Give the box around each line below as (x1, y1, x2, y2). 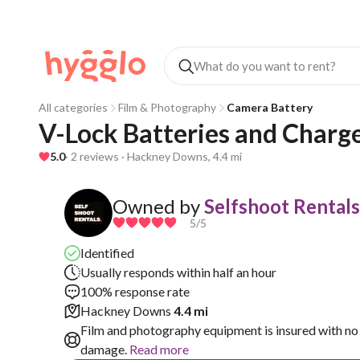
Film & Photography (118, 100, 216, 114)
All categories (39, 100, 108, 114)
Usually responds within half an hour (80, 264, 276, 280)
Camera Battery (227, 100, 313, 114)
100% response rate (80, 284, 190, 299)
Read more (127, 342, 189, 357)
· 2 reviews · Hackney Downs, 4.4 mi (65, 149, 242, 163)
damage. (80, 342, 127, 357)
